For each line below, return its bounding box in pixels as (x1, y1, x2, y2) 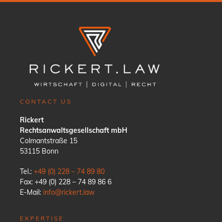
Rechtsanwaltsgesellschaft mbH (20, 125, 127, 135)
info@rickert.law (43, 187, 95, 197)
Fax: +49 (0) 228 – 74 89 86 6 (20, 177, 111, 186)
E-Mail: (20, 187, 43, 197)
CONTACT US (20, 97, 72, 105)
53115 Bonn (20, 146, 58, 156)
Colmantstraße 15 (20, 136, 77, 145)
